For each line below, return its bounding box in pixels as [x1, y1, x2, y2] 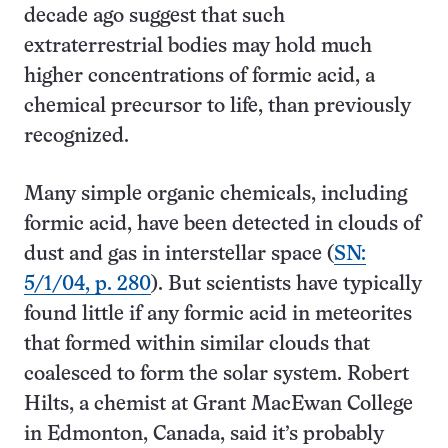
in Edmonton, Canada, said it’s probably [24, 425, 384, 444]
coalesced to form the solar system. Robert [24, 365, 409, 384]
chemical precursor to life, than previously [24, 97, 411, 116]
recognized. [24, 127, 129, 146]
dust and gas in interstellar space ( [24, 245, 334, 264]
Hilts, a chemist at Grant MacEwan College [24, 395, 413, 414]
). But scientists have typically [151, 275, 422, 294]
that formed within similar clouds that [24, 335, 370, 354]
